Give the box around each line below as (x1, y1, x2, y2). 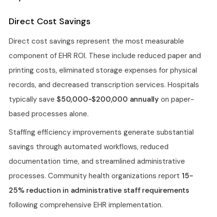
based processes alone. (9, 108, 89, 119)
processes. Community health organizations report (9, 170, 182, 181)
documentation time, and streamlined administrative (9, 156, 185, 166)
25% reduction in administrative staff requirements (9, 185, 189, 195)
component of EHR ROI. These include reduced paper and (9, 50, 201, 61)
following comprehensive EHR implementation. (9, 200, 163, 210)
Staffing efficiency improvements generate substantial (9, 127, 194, 137)
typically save (9, 94, 57, 104)
